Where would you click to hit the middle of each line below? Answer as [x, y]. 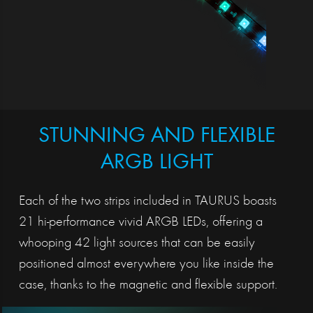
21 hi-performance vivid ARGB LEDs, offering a [140, 223]
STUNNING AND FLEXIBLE [156, 137]
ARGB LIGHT [156, 164]
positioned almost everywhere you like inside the [146, 264]
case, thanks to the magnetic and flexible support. [148, 285]
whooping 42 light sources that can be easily [137, 243]
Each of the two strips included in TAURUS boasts [147, 202]
